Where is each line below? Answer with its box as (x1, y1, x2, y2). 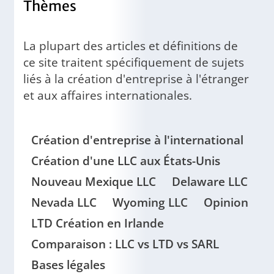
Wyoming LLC (113, 193, 188, 210)
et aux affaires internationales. (23, 86, 192, 103)
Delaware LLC (172, 172, 248, 190)
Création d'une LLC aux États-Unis (31, 152, 220, 169)
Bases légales (31, 256, 105, 273)
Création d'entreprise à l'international (31, 131, 243, 148)
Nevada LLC (31, 193, 97, 210)
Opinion (204, 193, 248, 210)
